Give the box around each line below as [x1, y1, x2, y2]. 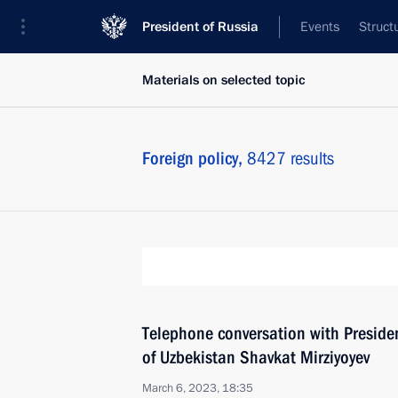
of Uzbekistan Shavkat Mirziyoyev [142, 346, 370, 368]
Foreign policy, [142, 147, 247, 169]
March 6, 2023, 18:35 [142, 380, 253, 396]
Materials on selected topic [142, 71, 306, 89]
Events [300, 18, 339, 36]
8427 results [247, 147, 334, 169]
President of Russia [142, 18, 259, 36]
